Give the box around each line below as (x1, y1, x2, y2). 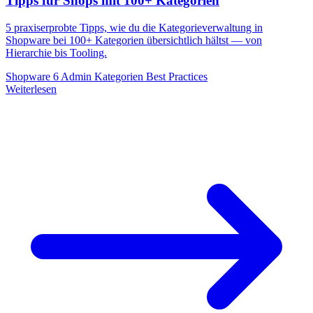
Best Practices (146, 71, 208, 83)
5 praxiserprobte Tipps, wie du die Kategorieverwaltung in (6, 22, 263, 34)
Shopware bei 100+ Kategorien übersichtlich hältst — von (6, 34, 262, 47)
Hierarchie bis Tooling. (6, 47, 107, 59)
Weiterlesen (6, 83, 57, 96)
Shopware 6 (6, 71, 61, 83)
